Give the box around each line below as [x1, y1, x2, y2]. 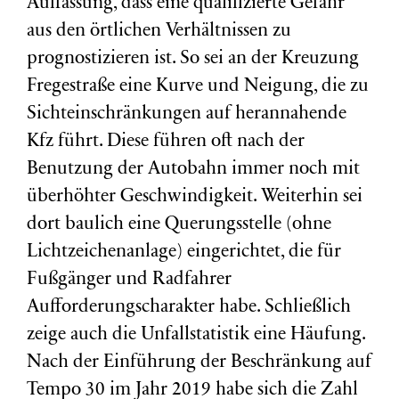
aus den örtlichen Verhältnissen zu [27, 22, 291, 41]
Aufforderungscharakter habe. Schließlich [27, 298, 351, 317]
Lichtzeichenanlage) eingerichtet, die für [27, 243, 341, 262]
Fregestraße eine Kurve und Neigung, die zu [27, 77, 369, 96]
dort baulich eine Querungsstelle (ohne [27, 216, 331, 234]
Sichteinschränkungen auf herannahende [27, 105, 346, 124]
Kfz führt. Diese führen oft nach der [27, 133, 305, 151]
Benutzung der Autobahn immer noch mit [27, 160, 360, 179]
